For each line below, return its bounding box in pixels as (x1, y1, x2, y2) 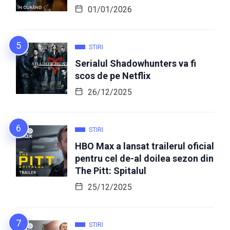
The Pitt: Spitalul (75, 165, 146, 177)
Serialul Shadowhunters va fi (75, 58, 196, 69)
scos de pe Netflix (75, 70, 150, 82)
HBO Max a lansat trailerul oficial (75, 141, 214, 152)
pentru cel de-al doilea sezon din (75, 153, 214, 164)
